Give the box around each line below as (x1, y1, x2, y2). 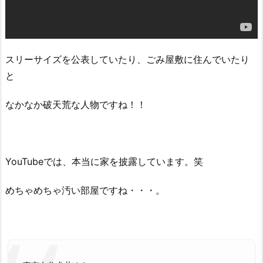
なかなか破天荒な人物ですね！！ (5, 98, 146, 110)
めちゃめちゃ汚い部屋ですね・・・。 (5, 184, 165, 197)
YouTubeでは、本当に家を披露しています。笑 (5, 156, 203, 168)
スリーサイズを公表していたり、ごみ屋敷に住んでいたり (5, 53, 249, 65)
